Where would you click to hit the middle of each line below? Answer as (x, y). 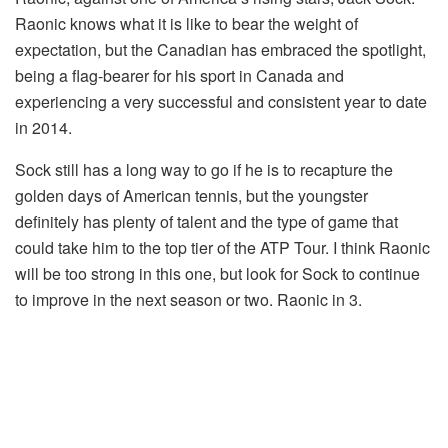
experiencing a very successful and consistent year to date (221, 102)
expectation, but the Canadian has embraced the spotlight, (220, 50)
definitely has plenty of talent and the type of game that (206, 222)
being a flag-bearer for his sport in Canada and (179, 76)
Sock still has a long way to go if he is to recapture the (204, 170)
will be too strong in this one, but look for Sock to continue (217, 274)
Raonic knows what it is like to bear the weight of (186, 24)
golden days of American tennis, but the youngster (191, 196)
